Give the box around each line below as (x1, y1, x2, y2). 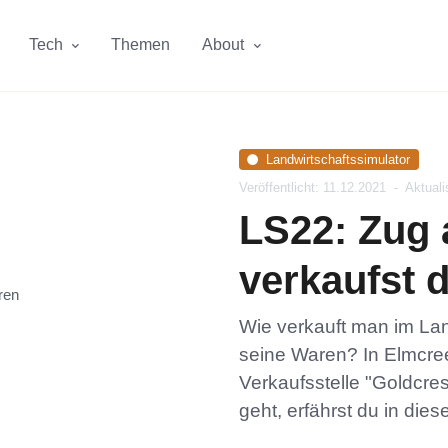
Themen (111, 36, 171, 53)
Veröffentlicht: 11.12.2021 (239, 180, 390, 196)
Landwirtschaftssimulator (266, 151, 411, 167)
